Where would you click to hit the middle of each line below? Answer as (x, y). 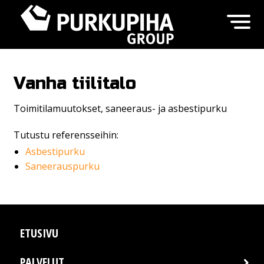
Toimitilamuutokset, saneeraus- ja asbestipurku (120, 109)
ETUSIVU (39, 233)
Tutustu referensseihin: (66, 135)
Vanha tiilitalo (75, 84)
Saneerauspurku (62, 166)
